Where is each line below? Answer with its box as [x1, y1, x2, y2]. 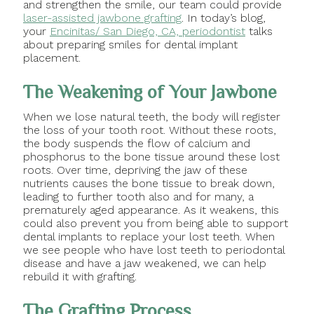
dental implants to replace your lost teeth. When [22, 229, 275, 243]
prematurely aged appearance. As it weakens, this [22, 203, 279, 217]
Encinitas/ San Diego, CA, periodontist [49, 25, 245, 39]
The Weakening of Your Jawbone [22, 82, 277, 103]
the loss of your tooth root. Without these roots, [22, 123, 276, 137]
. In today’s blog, [181, 11, 266, 25]
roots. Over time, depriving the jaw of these [22, 163, 247, 177]
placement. [22, 51, 81, 65]
